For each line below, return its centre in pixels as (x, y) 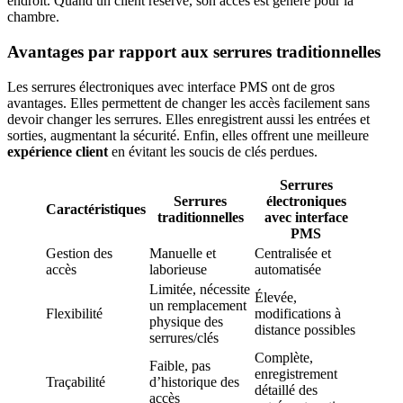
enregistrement (296, 373)
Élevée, (276, 297)
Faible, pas (180, 365)
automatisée (288, 269)
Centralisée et (293, 253)
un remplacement (198, 305)
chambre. (33, 17)
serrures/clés (184, 337)
